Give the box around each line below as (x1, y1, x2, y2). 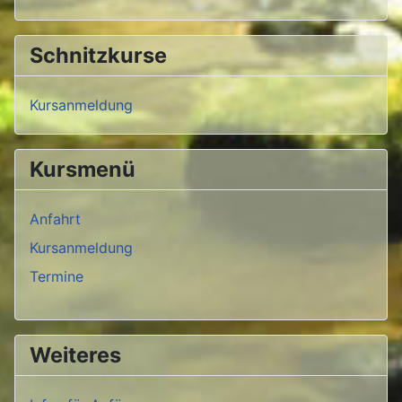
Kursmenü (30, 156, 135, 183)
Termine (30, 267, 83, 286)
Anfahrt (30, 210, 81, 229)
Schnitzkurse (30, 42, 167, 69)
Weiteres (30, 342, 121, 369)
